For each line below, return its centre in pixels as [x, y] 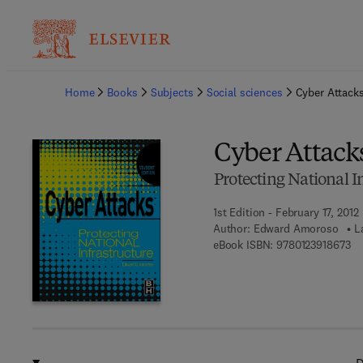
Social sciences [244, 92]
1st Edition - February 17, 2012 [286, 212]
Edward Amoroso [296, 228]
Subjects [172, 92]
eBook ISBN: [243, 245]
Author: [231, 228]
